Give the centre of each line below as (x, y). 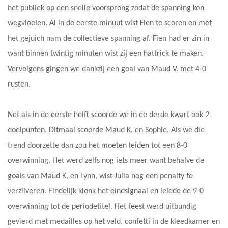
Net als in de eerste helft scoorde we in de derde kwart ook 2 (108, 115)
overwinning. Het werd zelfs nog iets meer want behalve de (106, 161)
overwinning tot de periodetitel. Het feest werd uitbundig (102, 207)
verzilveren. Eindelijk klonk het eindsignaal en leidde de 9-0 (106, 192)
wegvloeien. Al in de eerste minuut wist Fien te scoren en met (110, 24)
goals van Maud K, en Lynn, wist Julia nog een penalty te (100, 176)
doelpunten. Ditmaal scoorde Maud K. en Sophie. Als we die (106, 131)
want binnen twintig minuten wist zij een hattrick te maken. (106, 54)
